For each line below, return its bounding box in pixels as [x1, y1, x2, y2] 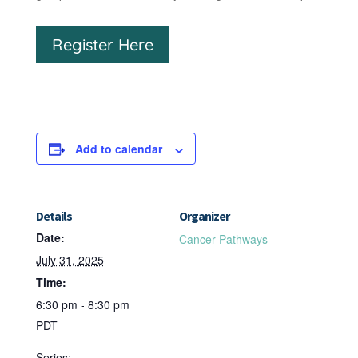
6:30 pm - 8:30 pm [35, 296, 129, 313]
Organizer [179, 208, 229, 225]
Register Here [51, 34, 153, 55]
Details [35, 208, 72, 225]
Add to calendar [74, 141, 162, 157]
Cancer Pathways [179, 231, 268, 248]
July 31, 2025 [35, 252, 104, 268]
